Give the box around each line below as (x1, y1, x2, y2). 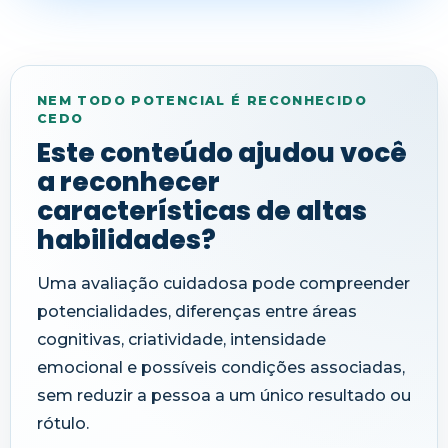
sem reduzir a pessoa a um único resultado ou (37, 385, 411, 405)
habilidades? (37, 220, 216, 258)
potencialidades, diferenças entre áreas (37, 301, 357, 321)
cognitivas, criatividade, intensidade (37, 329, 326, 349)
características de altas (37, 191, 367, 229)
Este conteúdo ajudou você (37, 133, 407, 171)
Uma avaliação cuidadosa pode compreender (37, 273, 410, 293)
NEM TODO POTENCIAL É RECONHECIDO (37, 92, 367, 108)
